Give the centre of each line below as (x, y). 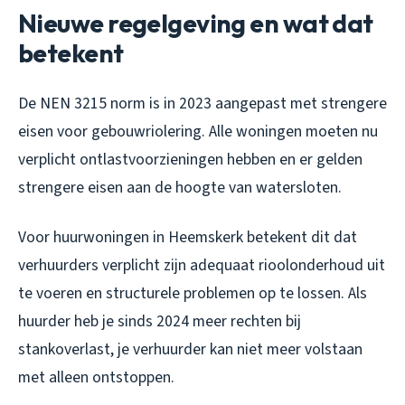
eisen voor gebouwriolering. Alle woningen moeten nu (198, 132)
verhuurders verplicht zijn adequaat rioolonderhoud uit (202, 266)
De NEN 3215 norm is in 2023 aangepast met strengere (202, 104)
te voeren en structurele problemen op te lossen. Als (193, 294)
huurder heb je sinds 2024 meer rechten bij (160, 322)
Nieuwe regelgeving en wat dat (196, 24)
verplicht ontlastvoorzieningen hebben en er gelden (190, 160)
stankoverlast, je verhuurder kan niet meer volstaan (190, 350)
